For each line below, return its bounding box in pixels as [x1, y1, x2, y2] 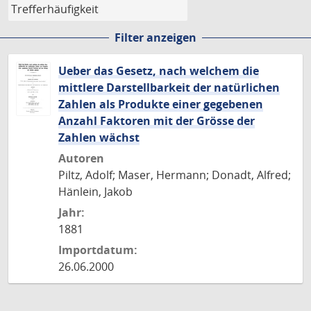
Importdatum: [58, 242, 137, 258]
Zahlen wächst [58, 130, 140, 145]
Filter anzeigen [115, 30, 196, 45]
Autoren [58, 151, 104, 166]
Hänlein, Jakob [58, 184, 133, 199]
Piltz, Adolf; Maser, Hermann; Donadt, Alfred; [58, 167, 291, 183]
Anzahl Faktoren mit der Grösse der [58, 113, 255, 128]
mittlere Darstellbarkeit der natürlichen [58, 80, 280, 95]
